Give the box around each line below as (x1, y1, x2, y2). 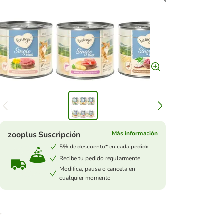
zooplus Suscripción (8, 129, 80, 140)
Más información (111, 129, 158, 137)
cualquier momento (59, 174, 110, 182)
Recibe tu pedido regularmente (59, 154, 140, 162)
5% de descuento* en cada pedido (59, 143, 149, 150)
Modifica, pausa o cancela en (59, 165, 135, 173)
